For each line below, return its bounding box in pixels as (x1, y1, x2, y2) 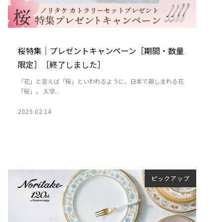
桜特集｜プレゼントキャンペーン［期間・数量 (17, 44, 184, 56)
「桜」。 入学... (17, 86, 59, 95)
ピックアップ (151, 173, 190, 182)
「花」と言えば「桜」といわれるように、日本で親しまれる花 (17, 76, 184, 85)
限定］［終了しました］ (17, 58, 105, 70)
